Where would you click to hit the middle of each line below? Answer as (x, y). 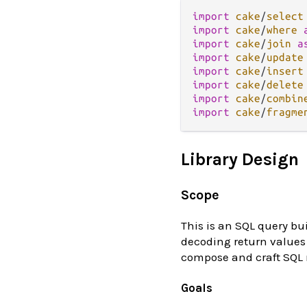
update (285, 57)
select (285, 16)
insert (285, 71)
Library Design (240, 159)
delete (285, 84)
